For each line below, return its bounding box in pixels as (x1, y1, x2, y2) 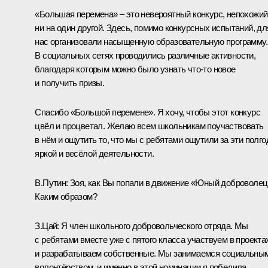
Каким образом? (35, 191, 97, 202)
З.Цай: (35, 220, 59, 231)
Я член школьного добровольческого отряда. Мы (59, 220, 248, 231)
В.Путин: (35, 177, 70, 188)
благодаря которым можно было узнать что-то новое (35, 63, 236, 74)
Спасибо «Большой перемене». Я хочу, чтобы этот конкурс (35, 106, 260, 117)
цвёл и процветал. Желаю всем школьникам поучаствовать (35, 120, 264, 131)
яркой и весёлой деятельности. (35, 148, 154, 159)
